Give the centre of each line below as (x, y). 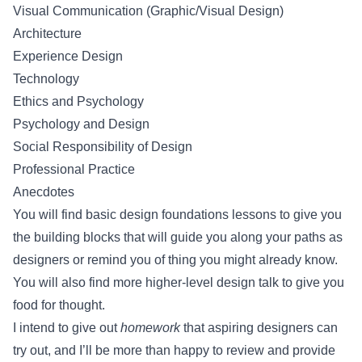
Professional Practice (74, 169)
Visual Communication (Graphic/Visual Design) (148, 11)
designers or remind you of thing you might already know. (175, 259)
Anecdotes (44, 192)
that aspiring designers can (259, 327)
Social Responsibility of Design (103, 146)
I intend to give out (67, 327)
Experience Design (68, 56)
